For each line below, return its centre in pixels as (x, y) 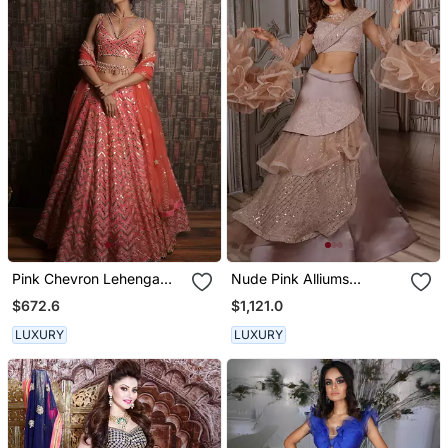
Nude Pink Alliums (290, 279)
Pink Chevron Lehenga (85, 279)
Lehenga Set (273, 296)
